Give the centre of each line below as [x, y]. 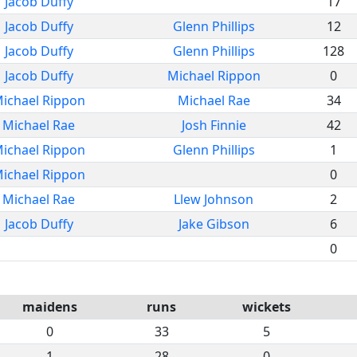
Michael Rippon [214, 75]
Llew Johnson [214, 199]
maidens [49, 306]
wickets [266, 306]
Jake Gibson [214, 224]
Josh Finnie [214, 125]
